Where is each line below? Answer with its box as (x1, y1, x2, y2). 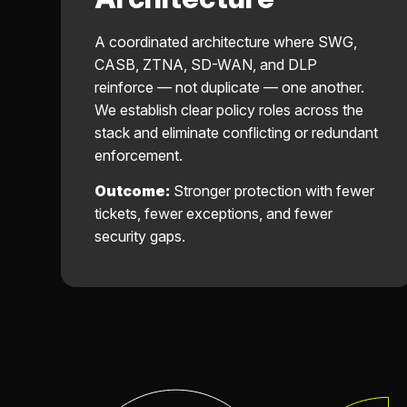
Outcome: (94, 181, 170, 200)
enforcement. (94, 146, 183, 165)
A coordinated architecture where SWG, (94, 33, 357, 52)
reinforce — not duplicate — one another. (94, 78, 364, 97)
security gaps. (94, 226, 185, 245)
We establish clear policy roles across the (94, 101, 363, 120)
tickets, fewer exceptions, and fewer (94, 203, 333, 223)
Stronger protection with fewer (170, 181, 374, 200)
